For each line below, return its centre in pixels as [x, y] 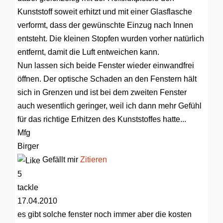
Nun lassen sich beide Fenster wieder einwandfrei [106, 66]
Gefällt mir [60, 160]
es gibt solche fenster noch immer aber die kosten [105, 214]
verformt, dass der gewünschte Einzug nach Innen [105, 25]
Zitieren [94, 160]
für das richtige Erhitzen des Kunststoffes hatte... [102, 119]
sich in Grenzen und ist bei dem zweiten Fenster [102, 93]
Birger [28, 146]
